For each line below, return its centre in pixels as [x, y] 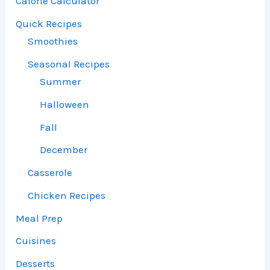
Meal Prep [39, 218]
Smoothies [53, 41]
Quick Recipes [49, 23]
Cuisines [36, 241]
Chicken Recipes [67, 195]
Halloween [65, 104]
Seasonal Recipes [69, 64]
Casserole [50, 173]
